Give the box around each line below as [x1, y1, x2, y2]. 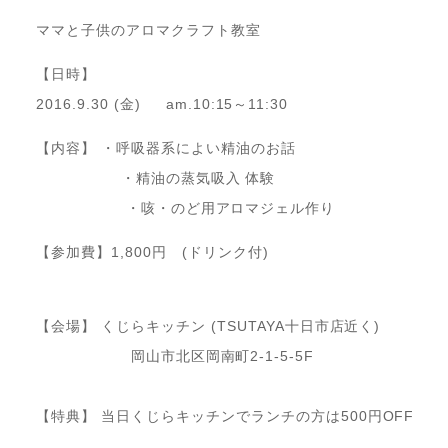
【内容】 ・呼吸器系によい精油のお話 [36, 140, 296, 157]
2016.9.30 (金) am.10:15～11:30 [36, 96, 289, 113]
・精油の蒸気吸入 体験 [36, 170, 276, 187]
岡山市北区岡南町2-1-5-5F [36, 348, 315, 365]
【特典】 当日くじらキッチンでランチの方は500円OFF [36, 408, 415, 425]
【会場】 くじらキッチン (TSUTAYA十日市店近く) [36, 318, 381, 335]
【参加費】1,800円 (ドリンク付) [36, 244, 269, 261]
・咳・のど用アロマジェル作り [36, 200, 336, 217]
